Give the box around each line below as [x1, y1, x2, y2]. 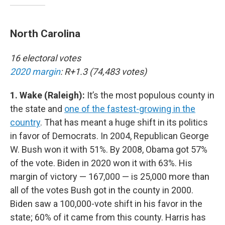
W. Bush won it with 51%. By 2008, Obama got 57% [10, 144, 207, 155]
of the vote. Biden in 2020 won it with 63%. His [10, 158, 192, 168]
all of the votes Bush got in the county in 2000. [10, 185, 193, 195]
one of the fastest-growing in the [64, 103, 195, 114]
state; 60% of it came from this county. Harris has [10, 212, 206, 222]
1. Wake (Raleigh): [10, 90, 87, 100]
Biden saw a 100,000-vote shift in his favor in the [10, 198, 202, 209]
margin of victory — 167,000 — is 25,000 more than [10, 171, 209, 182]
